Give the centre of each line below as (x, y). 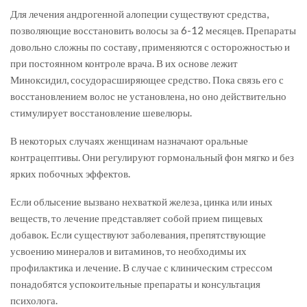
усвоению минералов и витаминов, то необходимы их (128, 250)
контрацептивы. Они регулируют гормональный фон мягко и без (152, 157)
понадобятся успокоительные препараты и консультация (135, 283)
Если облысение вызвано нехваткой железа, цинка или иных (142, 201)
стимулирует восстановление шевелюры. (101, 112)
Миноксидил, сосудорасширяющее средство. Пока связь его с (147, 79)
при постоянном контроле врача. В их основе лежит (124, 63)
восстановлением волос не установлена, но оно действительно (148, 96)
